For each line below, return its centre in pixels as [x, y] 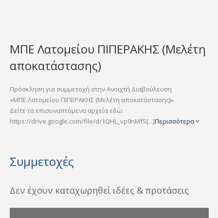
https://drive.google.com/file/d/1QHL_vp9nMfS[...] [82, 121]
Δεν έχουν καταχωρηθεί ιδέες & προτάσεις [99, 190]
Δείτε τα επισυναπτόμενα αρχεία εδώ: [67, 110]
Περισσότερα [175, 121]
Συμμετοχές [42, 161]
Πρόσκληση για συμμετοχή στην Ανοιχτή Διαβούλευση [91, 89]
